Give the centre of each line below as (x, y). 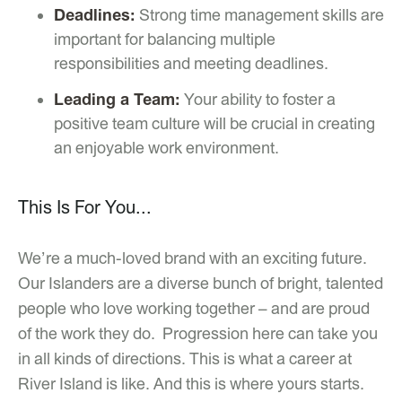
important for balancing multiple (165, 39)
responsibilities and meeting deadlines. (191, 64)
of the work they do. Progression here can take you (198, 333)
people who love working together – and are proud (194, 308)
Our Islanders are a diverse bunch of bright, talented (201, 283)
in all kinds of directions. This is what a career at (185, 358)
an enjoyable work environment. (166, 147)
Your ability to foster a (258, 99)
